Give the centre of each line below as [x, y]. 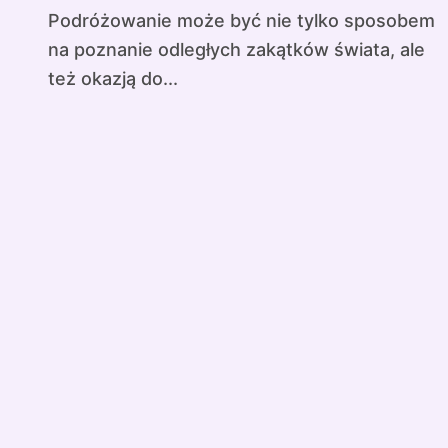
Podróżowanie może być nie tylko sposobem [54, 20]
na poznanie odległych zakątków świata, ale [236, 49]
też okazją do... [113, 78]
